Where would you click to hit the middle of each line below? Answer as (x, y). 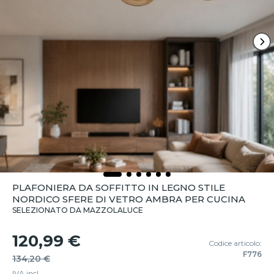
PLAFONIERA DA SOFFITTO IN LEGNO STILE (119, 187)
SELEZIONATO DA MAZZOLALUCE (78, 210)
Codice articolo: (235, 243)
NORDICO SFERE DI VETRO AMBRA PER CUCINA (129, 199)
